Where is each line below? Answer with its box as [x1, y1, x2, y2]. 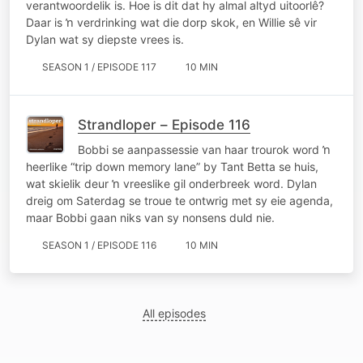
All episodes [143, 305, 207, 320]
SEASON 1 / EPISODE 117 [42, 60, 156, 73]
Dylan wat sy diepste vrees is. [26, 32, 184, 46]
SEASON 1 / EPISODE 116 [42, 238, 156, 251]
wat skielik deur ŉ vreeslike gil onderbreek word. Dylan [26, 176, 317, 190]
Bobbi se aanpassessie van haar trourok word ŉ [78, 142, 331, 156]
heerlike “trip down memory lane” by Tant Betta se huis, [26, 159, 318, 173]
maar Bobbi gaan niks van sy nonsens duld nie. [26, 210, 275, 224]
